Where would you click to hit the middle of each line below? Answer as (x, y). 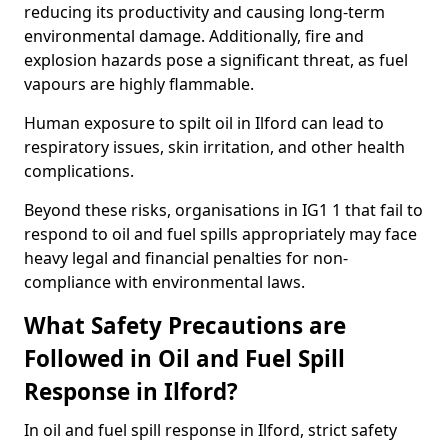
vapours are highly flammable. (139, 84)
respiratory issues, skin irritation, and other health (214, 147)
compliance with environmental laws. (164, 282)
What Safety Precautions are (185, 325)
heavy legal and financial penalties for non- (186, 258)
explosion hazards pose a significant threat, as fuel (216, 60)
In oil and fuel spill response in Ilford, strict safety (210, 430)
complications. (79, 171)
